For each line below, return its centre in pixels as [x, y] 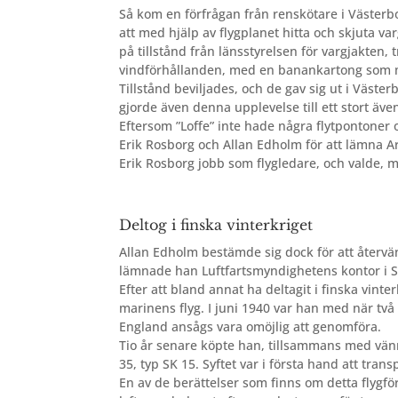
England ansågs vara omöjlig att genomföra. [251, 327]
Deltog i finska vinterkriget [216, 225]
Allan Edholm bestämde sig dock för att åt [244, 252]
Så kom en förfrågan [180, 14]
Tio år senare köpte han [191, 346]
